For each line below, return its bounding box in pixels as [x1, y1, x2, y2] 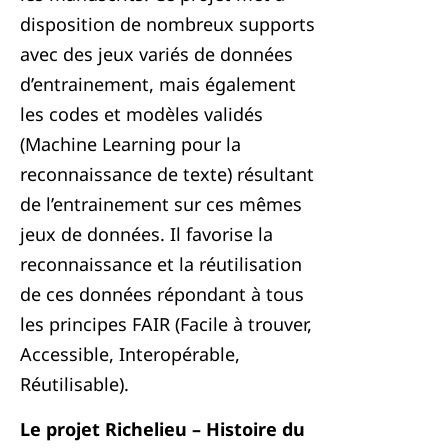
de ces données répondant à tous [20, 282, 304, 306]
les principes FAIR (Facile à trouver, [20, 312, 312, 336]
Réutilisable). [20, 372, 129, 396]
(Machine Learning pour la [20, 132, 241, 156]
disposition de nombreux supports [20, 12, 315, 36]
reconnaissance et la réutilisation [20, 252, 302, 276]
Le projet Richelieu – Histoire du [20, 417, 305, 441]
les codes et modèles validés [20, 102, 263, 126]
